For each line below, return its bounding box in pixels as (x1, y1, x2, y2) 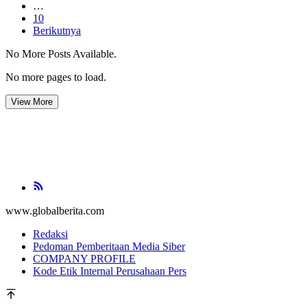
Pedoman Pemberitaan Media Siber (33, 241, 185, 253)
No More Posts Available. (5, 48, 116, 60)
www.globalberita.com (5, 205, 104, 217)
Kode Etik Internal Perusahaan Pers (33, 265, 186, 278)
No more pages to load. (5, 71, 106, 84)
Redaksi (33, 228, 68, 241)
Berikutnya (33, 25, 81, 37)
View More (11, 97, 53, 108)
